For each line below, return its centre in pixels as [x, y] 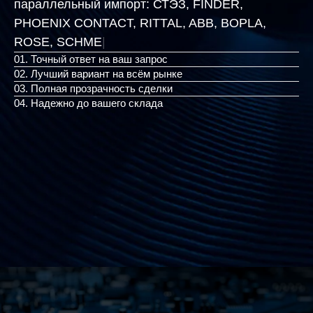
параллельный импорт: [83, 14]
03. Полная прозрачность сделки [93, 79]
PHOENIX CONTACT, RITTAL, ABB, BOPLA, [140, 32]
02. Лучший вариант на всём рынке [98, 64]
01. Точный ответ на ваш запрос [91, 50]
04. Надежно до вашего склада [88, 94]
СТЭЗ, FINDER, [198, 14]
